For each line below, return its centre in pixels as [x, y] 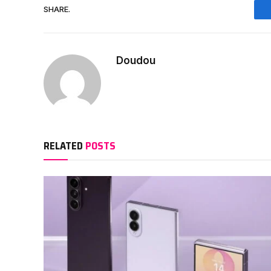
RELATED [64, 145]
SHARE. [57, 9]
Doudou [136, 60]
